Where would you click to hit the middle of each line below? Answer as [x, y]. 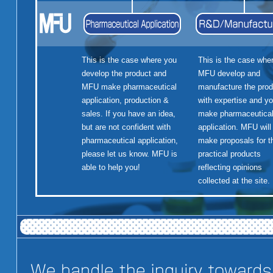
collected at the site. [234, 180]
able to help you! [111, 167]
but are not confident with [126, 127]
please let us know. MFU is [129, 154]
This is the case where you [129, 60]
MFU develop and [229, 73]
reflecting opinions [230, 167]
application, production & [125, 100]
